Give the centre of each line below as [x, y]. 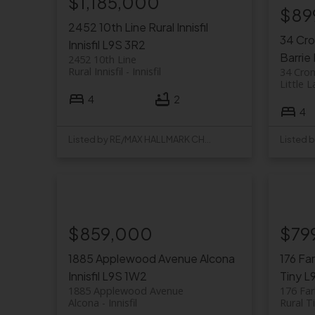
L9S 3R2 [123, 45]
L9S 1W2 [124, 276]
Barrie [296, 58]
